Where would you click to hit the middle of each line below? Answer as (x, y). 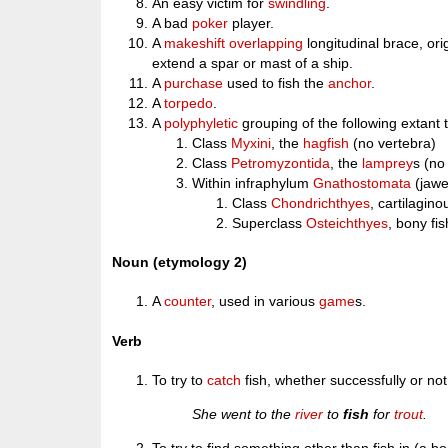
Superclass (269, 223)
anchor (350, 83)
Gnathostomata (362, 183)
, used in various (265, 301)
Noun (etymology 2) (180, 262)
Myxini (251, 143)
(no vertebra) (393, 143)
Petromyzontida (281, 163)
